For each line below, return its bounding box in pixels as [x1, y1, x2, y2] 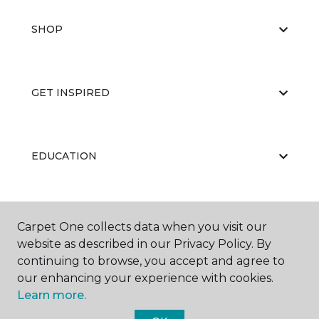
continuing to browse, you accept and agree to [17, 254, 285, 268]
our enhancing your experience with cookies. [17, 271, 273, 285]
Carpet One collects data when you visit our [17, 220, 267, 234]
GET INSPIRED [31, 86, 110, 99]
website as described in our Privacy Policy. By [17, 237, 271, 251]
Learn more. [17, 288, 86, 302]
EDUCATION [31, 150, 97, 162]
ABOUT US [31, 213, 87, 226]
